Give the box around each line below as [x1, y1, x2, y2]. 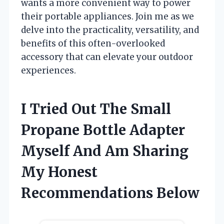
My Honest [21, 162, 97, 181]
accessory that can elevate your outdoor [21, 51, 193, 62]
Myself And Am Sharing [21, 141, 188, 160]
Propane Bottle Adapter [21, 120, 185, 139]
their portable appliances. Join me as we [21, 10, 194, 22]
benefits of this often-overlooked [21, 37, 165, 49]
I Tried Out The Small [21, 99, 171, 118]
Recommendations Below [21, 183, 199, 202]
